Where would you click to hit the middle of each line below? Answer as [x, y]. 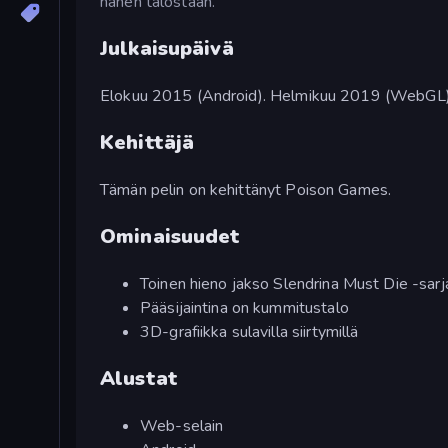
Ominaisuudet [170, 236]
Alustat [139, 378]
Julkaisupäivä [167, 48]
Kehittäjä [147, 142]
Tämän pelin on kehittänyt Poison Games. [246, 189]
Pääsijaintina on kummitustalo [244, 307]
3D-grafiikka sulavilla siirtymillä [249, 331]
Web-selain [182, 425]
